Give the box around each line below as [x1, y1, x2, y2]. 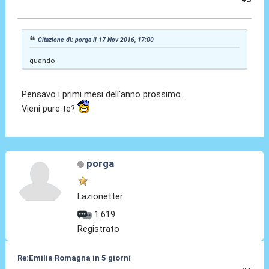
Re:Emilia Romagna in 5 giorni [17, 253, 131, 263]
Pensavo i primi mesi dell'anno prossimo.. [22, 88, 185, 100]
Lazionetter [77, 191, 124, 202]
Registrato [77, 223, 120, 235]
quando [29, 56, 55, 65]
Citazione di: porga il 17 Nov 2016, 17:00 [38, 35, 154, 44]
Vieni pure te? [22, 103, 78, 114]
